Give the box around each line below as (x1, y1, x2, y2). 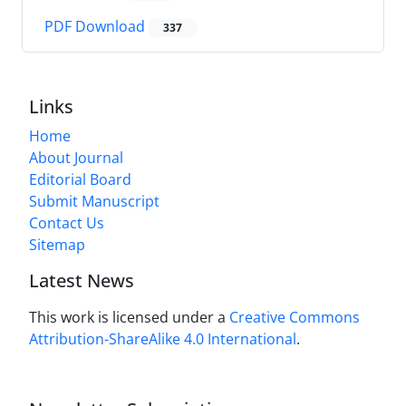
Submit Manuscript (29, 191, 159, 212)
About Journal (29, 148, 123, 169)
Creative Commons (229, 307, 360, 328)
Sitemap (29, 235, 85, 256)
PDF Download (44, 16, 149, 37)
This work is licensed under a (29, 307, 229, 328)
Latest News (29, 268, 134, 294)
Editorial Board (29, 169, 131, 190)
